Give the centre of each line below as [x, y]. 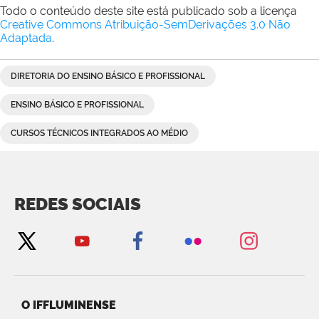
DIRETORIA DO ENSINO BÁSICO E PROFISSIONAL [108, 77]
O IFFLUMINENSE [69, 305]
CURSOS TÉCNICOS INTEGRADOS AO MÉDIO [99, 134]
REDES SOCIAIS [78, 204]
